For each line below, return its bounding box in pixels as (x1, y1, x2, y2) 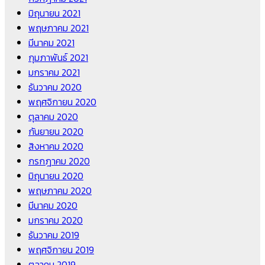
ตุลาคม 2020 (28, 109, 78, 124)
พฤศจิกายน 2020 (28, 95, 96, 109)
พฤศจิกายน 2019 (28, 243, 94, 257)
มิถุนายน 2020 (28, 169, 83, 183)
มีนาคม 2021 (28, 35, 75, 50)
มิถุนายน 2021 (28, 6, 80, 21)
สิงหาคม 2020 (28, 139, 83, 154)
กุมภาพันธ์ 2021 (28, 50, 88, 65)
